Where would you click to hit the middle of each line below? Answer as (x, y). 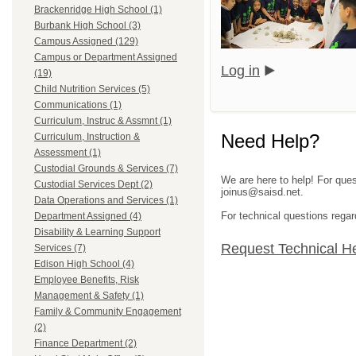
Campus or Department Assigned (106, 58)
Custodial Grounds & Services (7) (106, 169)
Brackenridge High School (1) (98, 10)
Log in (240, 70)
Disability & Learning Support (97, 232)
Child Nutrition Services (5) (92, 89)
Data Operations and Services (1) (106, 201)
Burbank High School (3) (87, 26)
